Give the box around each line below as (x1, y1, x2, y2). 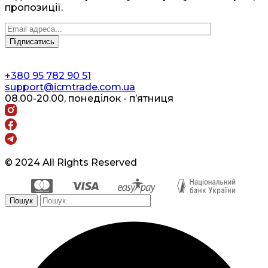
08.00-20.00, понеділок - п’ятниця (5, 93, 173, 105)
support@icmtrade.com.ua (5, 81, 135, 93)
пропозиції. (5, 2, 63, 14)
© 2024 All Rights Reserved (5, 157, 137, 169)
